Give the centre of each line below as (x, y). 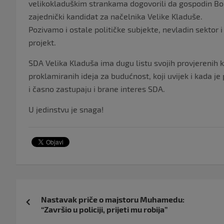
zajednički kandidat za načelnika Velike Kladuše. (115, 16)
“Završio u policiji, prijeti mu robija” (104, 209)
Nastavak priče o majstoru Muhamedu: (113, 199)
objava (41, 210)
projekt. (42, 42)
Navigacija (55, 189)
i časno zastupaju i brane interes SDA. (97, 89)
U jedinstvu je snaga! (66, 109)
